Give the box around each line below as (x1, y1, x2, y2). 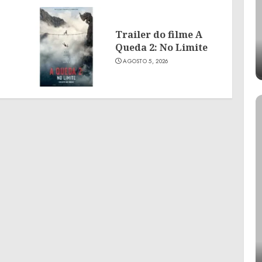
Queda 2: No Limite (115, 40, 208, 54)
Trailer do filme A (115, 27, 202, 41)
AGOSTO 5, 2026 (123, 56, 168, 65)
